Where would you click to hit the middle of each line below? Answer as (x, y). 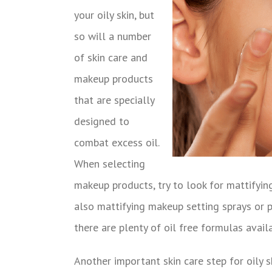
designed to (102, 121)
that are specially (114, 100)
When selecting (110, 163)
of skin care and (111, 57)
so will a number (113, 36)
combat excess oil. (117, 142)
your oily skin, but (114, 15)
